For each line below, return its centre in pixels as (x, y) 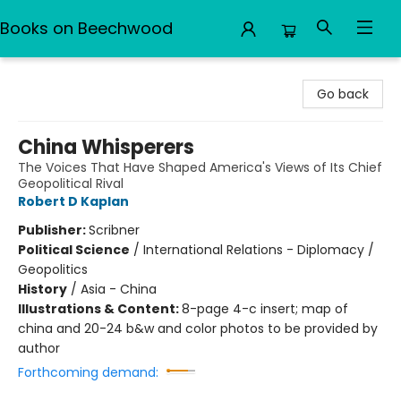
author (39, 348)
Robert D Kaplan (73, 201)
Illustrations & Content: (100, 309)
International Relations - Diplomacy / (259, 250)
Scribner (114, 230)
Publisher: (53, 230)
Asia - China (119, 289)
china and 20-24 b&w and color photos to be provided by (198, 328)
